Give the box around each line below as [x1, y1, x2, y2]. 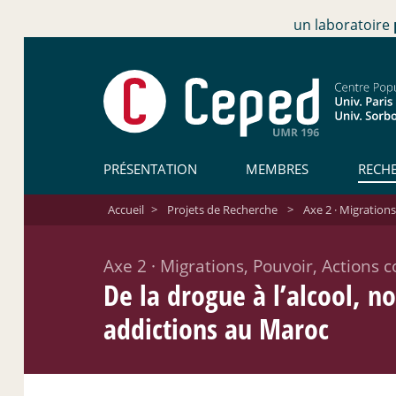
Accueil [107, 201, 144, 217]
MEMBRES [246, 159, 309, 178]
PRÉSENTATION [103, 159, 197, 178]
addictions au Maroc [103, 308, 329, 347]
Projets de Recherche [166, 201, 278, 217]
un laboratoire [293, 15, 393, 34]
